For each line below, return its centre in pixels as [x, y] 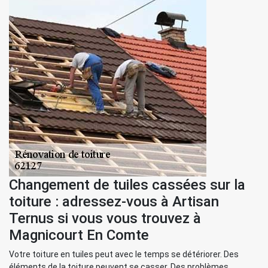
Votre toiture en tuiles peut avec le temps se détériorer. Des [124, 254]
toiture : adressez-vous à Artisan [114, 202]
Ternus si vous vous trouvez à [105, 218]
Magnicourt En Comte [79, 235]
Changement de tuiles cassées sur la [127, 185]
